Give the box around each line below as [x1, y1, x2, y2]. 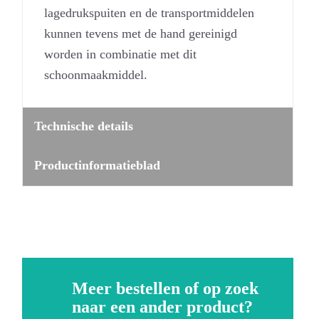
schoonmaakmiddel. [44, 68, 148, 83]
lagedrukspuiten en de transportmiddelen [44, 6, 255, 21]
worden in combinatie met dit [44, 47, 197, 62]
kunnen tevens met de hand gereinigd [44, 26, 238, 41]
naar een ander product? [72, 297, 253, 316]
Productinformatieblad [34, 157, 161, 172]
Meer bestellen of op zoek [72, 278, 259, 298]
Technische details [34, 118, 134, 133]
